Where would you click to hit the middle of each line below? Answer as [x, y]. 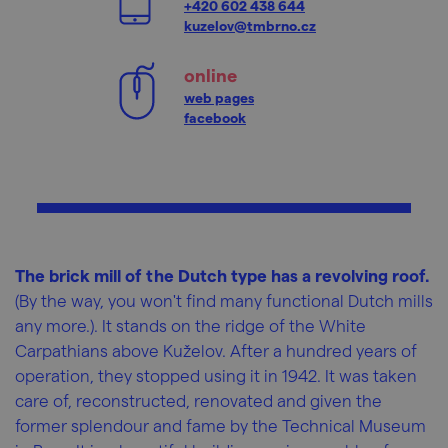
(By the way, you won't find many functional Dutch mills [224, 300]
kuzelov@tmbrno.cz [250, 25]
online [210, 74]
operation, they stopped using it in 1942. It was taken [216, 375]
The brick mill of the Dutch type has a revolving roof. [222, 275]
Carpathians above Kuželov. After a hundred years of [216, 350]
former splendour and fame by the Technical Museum [220, 425]
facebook [215, 117]
